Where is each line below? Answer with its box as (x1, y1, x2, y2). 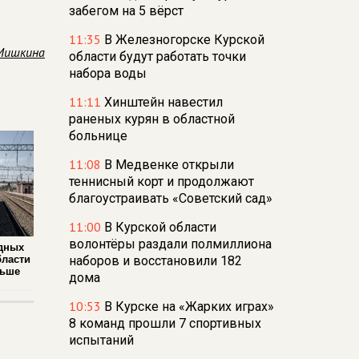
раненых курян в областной (69, 111, 235, 127)
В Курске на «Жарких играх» (104, 299, 274, 314)
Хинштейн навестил (104, 95, 223, 110)
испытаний (69, 333, 134, 348)
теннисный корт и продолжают (69, 174, 254, 189)
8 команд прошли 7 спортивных (69, 316, 261, 331)
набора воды (69, 66, 147, 81)
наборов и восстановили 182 (69, 253, 242, 268)
